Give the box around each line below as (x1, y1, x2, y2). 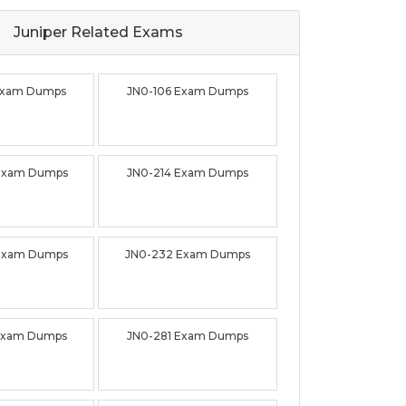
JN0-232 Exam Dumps (125, 247, 251, 262)
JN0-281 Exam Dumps (127, 329, 249, 343)
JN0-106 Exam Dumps (127, 84, 249, 99)
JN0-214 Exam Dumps (127, 166, 249, 180)
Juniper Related (14, 24, 129, 42)
